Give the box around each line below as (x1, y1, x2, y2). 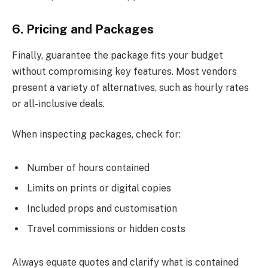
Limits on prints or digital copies (27, 182, 171, 194)
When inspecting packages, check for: (12, 129, 181, 141)
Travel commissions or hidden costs (27, 223, 185, 235)
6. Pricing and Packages (12, 22, 154, 36)
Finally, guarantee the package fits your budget (12, 49, 223, 61)
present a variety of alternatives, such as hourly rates (12, 81, 249, 93)
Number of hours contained (27, 162, 150, 174)
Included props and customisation (27, 203, 177, 215)
